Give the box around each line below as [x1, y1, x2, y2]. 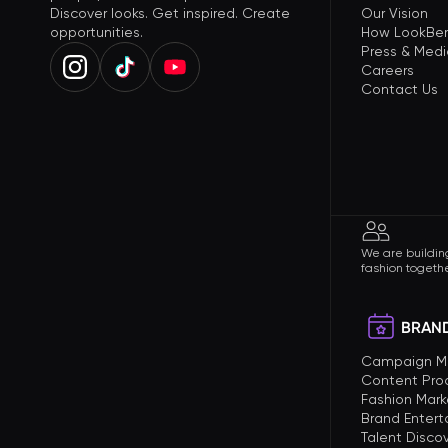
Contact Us [361, 81, 438, 97]
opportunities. [50, 24, 143, 40]
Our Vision [361, 5, 428, 21]
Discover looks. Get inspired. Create [50, 5, 290, 21]
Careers [361, 62, 414, 78]
